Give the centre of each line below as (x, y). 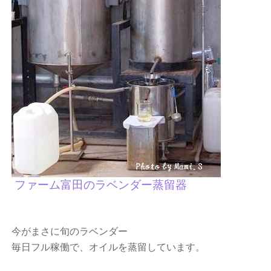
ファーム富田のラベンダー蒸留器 (101, 185)
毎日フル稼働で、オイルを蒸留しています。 (109, 247)
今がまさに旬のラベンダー (70, 231)
